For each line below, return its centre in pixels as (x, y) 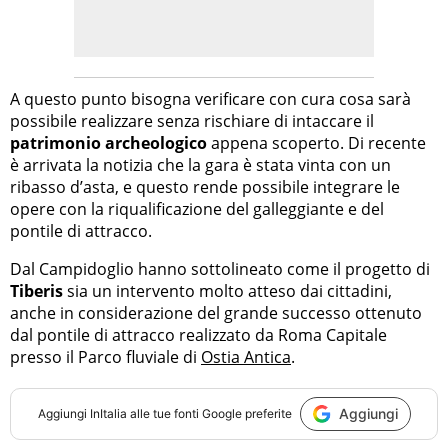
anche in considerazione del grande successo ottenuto (216, 312)
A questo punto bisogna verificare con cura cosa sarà (210, 98)
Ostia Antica (246, 356)
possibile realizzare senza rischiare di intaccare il (192, 120)
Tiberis (36, 290)
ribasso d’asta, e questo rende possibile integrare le (205, 186)
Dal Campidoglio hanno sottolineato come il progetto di (220, 268)
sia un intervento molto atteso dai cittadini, (227, 290)
